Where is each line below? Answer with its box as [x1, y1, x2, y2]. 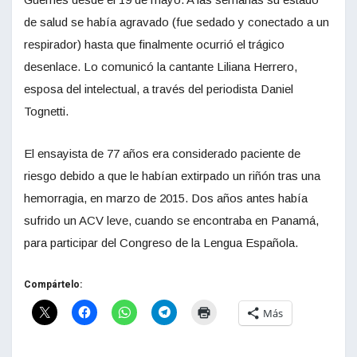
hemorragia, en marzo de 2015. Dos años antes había [24, 191, 308, 206]
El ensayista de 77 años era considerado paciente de [24, 147, 300, 161]
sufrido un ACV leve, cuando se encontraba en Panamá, [24, 214, 319, 228]
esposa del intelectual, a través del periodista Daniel [24, 82, 293, 96]
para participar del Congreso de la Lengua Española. [24, 236, 298, 250]
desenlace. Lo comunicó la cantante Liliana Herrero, [24, 60, 297, 74]
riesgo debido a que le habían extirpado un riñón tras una [24, 169, 320, 183]
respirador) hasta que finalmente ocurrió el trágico [24, 37, 284, 52]
